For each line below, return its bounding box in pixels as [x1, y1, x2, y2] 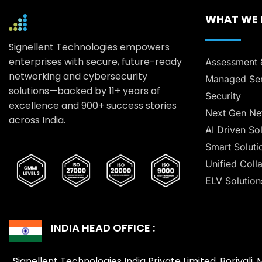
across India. [9, 113, 65, 127]
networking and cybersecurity [9, 70, 147, 84]
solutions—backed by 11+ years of [9, 84, 160, 98]
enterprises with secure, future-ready [9, 55, 182, 69]
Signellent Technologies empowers [9, 40, 170, 54]
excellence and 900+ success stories [9, 99, 177, 113]
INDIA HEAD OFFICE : [50, 220, 155, 236]
